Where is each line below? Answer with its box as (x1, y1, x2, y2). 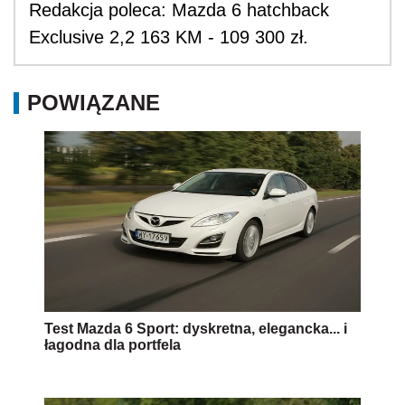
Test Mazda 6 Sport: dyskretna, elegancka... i (44, 321, 347, 337)
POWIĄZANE (27, 90, 160, 116)
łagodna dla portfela (44, 337, 181, 353)
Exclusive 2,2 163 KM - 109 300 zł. (29, 27, 308, 48)
